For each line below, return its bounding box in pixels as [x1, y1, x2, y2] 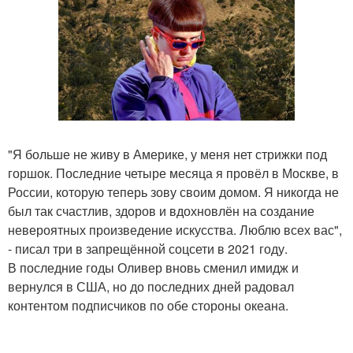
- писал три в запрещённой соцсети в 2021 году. [8, 239, 288, 258]
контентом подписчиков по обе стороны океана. [8, 295, 288, 314]
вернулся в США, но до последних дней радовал [8, 277, 294, 295]
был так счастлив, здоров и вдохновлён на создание [8, 201, 314, 220]
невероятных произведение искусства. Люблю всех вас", [8, 220, 342, 239]
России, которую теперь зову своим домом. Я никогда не [8, 182, 339, 201]
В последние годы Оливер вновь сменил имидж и [8, 258, 299, 277]
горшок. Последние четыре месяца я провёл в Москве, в [8, 163, 339, 182]
